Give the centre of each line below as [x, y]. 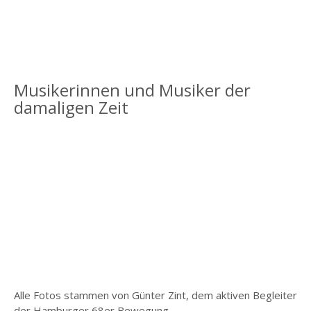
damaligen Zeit [71, 107]
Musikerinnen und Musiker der [132, 90]
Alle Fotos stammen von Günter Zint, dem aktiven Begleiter [155, 295]
